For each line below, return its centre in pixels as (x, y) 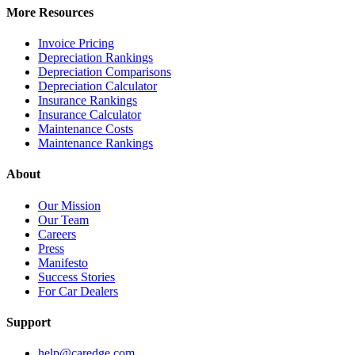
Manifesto (63, 262)
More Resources (50, 12)
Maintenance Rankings (95, 143)
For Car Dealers (78, 291)
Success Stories (76, 277)
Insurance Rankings (88, 101)
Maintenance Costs (86, 129)
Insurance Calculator (90, 115)
